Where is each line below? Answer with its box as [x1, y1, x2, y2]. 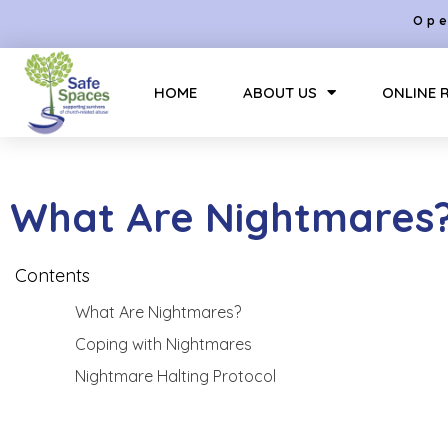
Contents [15, 264, 90, 287]
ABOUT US [243, 82, 318, 102]
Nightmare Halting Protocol [75, 366, 276, 386]
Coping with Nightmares [75, 334, 252, 354]
